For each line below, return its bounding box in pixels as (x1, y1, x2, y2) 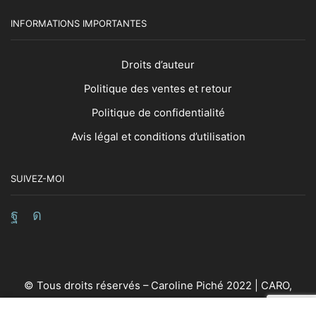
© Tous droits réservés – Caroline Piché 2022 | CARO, (24, 279, 292, 292)
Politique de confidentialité (91, 106, 225, 119)
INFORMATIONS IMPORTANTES (11, 17, 147, 29)
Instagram (36, 217, 101, 234)
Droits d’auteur (121, 58, 195, 71)
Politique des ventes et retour (84, 82, 232, 95)
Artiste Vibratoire (115, 295, 201, 308)
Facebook (13, 217, 79, 234)
